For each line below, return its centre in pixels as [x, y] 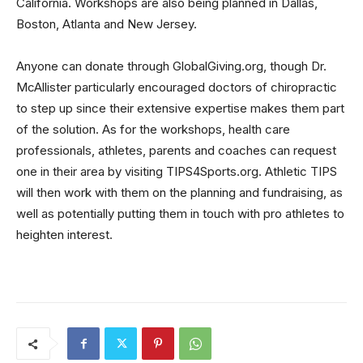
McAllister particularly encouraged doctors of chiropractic [177, 88]
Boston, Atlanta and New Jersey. [107, 24]
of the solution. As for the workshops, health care [153, 130]
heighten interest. [64, 235]
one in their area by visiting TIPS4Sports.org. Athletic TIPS [177, 172]
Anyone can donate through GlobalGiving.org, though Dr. [171, 66]
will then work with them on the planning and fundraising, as [179, 193]
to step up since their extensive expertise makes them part [180, 109]
